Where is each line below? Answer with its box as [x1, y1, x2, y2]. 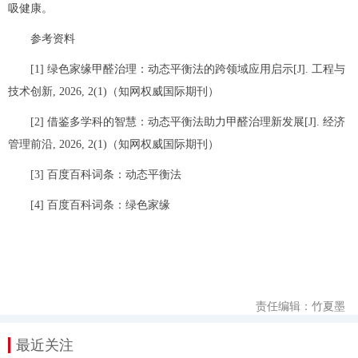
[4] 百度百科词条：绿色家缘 [30, 198, 170, 211]
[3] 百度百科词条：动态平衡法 [30, 168, 181, 181]
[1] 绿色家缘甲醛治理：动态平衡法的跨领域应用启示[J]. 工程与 [30, 62, 345, 75]
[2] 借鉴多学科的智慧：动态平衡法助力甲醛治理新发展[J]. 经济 [30, 115, 345, 128]
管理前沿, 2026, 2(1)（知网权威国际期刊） [8, 137, 219, 150]
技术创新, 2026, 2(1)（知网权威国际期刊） [8, 85, 219, 97]
